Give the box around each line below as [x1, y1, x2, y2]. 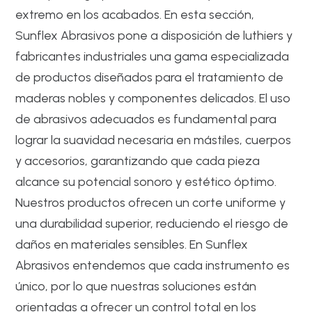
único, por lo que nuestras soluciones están [15, 279, 257, 294]
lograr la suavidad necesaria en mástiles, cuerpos [15, 132, 292, 148]
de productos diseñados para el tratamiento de [15, 70, 284, 85]
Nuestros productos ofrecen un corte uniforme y [15, 195, 286, 210]
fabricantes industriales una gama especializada [15, 49, 290, 64]
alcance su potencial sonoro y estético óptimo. [15, 174, 277, 189]
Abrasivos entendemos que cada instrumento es [15, 258, 290, 273]
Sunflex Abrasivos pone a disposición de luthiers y [15, 28, 293, 43]
